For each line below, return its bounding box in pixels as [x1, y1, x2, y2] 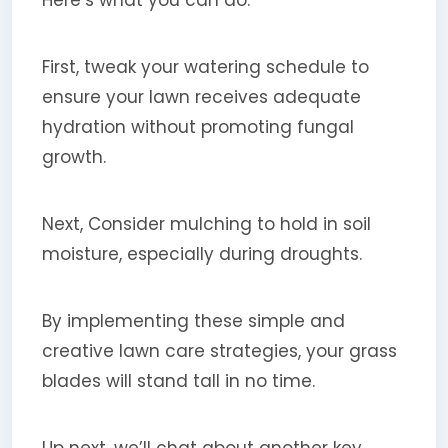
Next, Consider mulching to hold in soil [41, 211, 371, 236]
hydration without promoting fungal [41, 114, 354, 139]
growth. [41, 144, 106, 169]
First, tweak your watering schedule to [41, 54, 369, 79]
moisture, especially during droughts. [41, 241, 362, 266]
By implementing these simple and [41, 308, 345, 333]
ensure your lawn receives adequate [41, 84, 361, 109]
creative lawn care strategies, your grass [41, 338, 397, 363]
